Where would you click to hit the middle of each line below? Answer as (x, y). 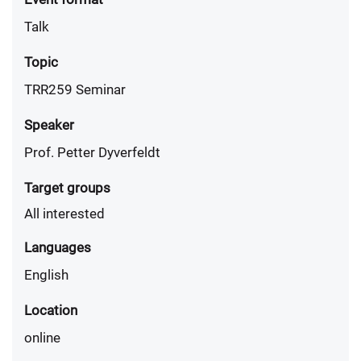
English (46, 275)
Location (51, 310)
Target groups (67, 188)
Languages (58, 247)
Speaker (49, 125)
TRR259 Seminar (75, 89)
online (42, 338)
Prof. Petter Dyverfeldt (92, 152)
